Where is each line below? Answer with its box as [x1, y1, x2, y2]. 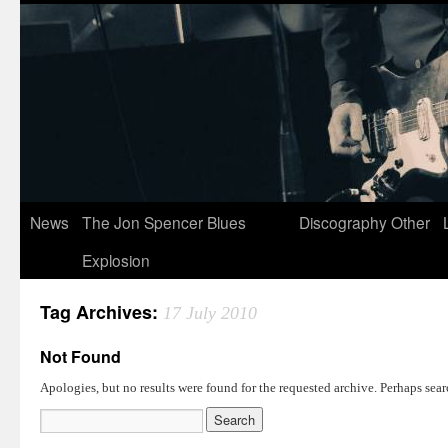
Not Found [40, 345, 121, 368]
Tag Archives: [40, 299, 163, 325]
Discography [299, 211, 387, 233]
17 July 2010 [163, 303, 257, 323]
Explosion [82, 249, 150, 271]
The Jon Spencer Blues [82, 211, 246, 233]
